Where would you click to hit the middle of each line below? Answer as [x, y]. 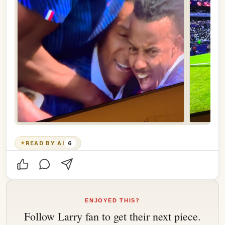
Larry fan [78, 216]
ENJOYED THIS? [113, 200]
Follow [41, 216]
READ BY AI [45, 143]
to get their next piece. [150, 216]
